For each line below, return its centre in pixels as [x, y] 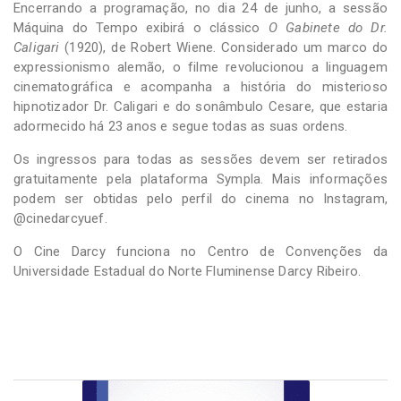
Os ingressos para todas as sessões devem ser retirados [200, 159]
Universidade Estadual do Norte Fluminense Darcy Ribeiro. [188, 271]
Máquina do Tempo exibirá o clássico [141, 27]
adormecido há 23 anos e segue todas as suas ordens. [181, 126]
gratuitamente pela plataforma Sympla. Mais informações [200, 179]
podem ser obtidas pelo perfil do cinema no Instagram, [200, 198]
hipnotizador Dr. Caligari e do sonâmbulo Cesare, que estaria [200, 106]
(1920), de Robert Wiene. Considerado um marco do [223, 47]
